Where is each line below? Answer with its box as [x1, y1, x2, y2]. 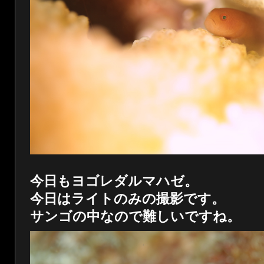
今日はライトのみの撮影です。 [30, 191, 225, 207]
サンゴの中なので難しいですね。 [30, 209, 240, 225]
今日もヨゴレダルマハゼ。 [30, 173, 198, 189]
